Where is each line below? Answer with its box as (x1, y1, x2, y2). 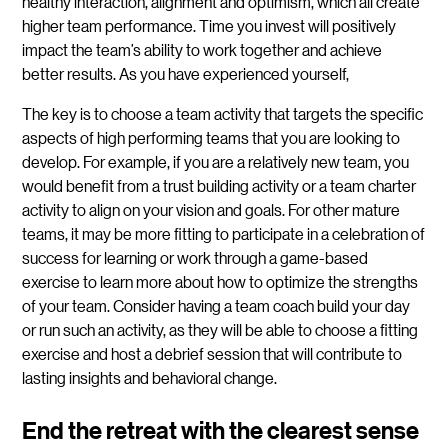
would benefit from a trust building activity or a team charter (22, 175, 417, 197)
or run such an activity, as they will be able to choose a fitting (22, 319, 419, 341)
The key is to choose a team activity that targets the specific (22, 103, 424, 125)
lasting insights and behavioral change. (22, 367, 278, 389)
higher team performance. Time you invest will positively (22, 15, 397, 37)
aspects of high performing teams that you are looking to (22, 127, 401, 149)
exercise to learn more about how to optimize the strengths (22, 271, 419, 293)
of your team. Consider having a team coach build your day (22, 295, 411, 317)
